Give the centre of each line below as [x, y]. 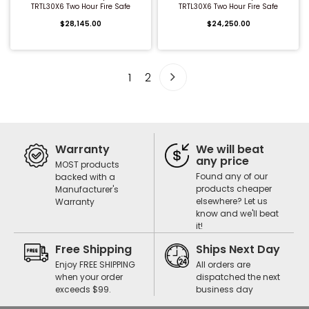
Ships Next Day [238, 249]
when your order [89, 277]
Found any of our [232, 176]
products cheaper [234, 189]
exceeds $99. [83, 289]
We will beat [230, 149]
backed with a [85, 177]
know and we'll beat [237, 213]
